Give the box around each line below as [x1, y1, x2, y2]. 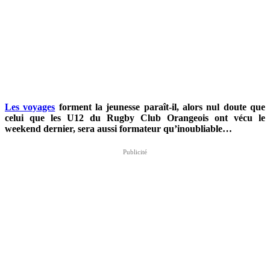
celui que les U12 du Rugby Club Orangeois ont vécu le [5, 112, 265, 123]
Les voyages [5, 101, 55, 112]
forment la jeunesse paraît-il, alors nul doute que [55, 101, 266, 112]
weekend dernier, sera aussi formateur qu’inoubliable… [5, 123, 232, 134]
